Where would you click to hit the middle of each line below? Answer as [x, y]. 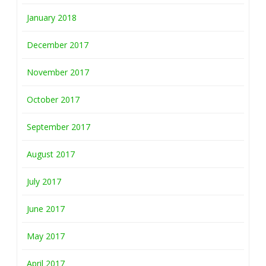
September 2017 [58, 127]
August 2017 [51, 154]
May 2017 [46, 236]
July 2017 [44, 181]
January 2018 [52, 18]
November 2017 [58, 72]
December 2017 [58, 45]
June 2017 [46, 209]
